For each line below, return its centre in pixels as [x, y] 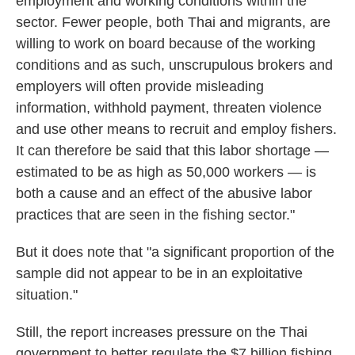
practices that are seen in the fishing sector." [155, 215]
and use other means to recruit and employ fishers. [176, 130]
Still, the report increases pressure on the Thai [162, 332]
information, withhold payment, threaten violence [169, 108]
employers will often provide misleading [140, 87]
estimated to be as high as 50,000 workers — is [166, 172]
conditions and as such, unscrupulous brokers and [174, 65]
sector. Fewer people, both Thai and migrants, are [173, 23]
